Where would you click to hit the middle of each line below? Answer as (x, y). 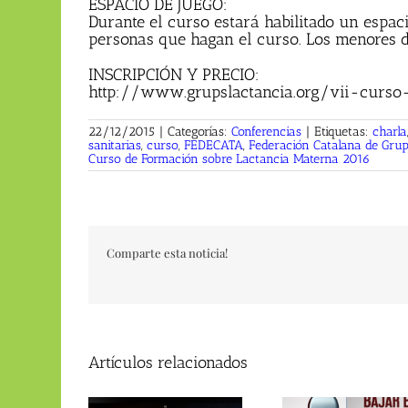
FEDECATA (214, 146)
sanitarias (115, 146)
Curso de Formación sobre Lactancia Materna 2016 (229, 159)
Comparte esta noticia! (167, 253)
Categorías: (199, 132)
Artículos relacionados (168, 363)
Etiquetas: (343, 132)
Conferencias (266, 132)
